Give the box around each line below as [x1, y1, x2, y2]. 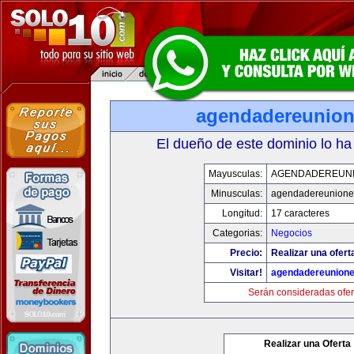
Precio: [230, 247, 262, 258]
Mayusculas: [209, 168, 262, 179]
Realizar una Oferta [264, 338, 351, 349]
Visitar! [230, 267, 262, 278]
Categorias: [213, 228, 262, 239]
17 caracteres [271, 208, 330, 219]
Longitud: [222, 208, 262, 219]
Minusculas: [211, 188, 262, 199]
